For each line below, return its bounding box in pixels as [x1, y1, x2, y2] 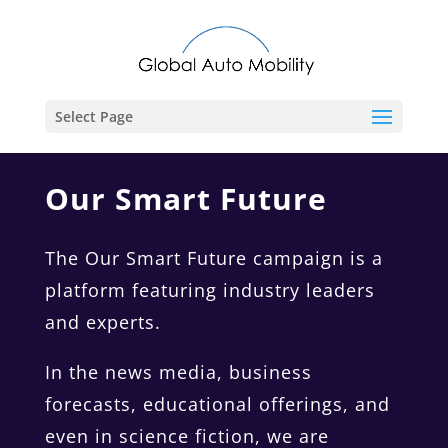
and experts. [44, 310, 161, 334]
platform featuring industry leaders [44, 278, 375, 302]
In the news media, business [44, 360, 312, 384]
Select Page [54, 107, 133, 126]
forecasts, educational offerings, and [44, 392, 390, 416]
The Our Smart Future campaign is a [44, 246, 383, 270]
